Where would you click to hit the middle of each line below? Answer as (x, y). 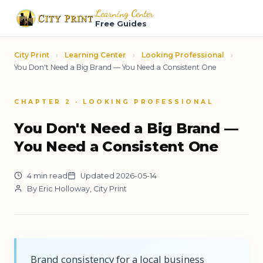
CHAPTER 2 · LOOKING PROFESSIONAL (114, 102)
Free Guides (121, 24)
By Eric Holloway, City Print (76, 188)
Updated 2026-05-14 (118, 176)
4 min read (46, 176)
